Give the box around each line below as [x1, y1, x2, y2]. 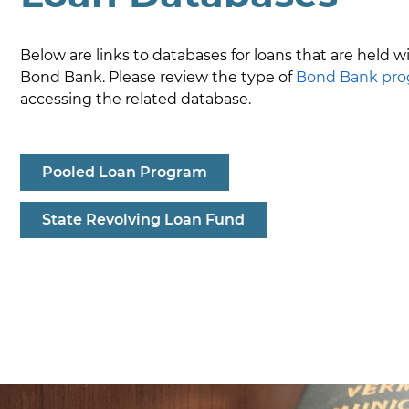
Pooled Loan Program [42, 163, 207, 182]
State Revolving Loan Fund [42, 211, 245, 229]
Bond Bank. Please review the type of [20, 68, 296, 87]
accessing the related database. [20, 90, 251, 109]
